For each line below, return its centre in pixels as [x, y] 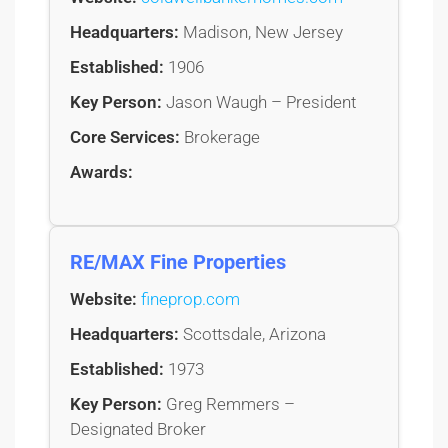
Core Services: [125, 137]
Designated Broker [138, 429]
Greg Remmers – [228, 404]
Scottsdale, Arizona [252, 334]
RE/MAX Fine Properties [178, 262]
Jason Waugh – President [259, 102]
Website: [103, 299]
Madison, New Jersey [261, 32]
